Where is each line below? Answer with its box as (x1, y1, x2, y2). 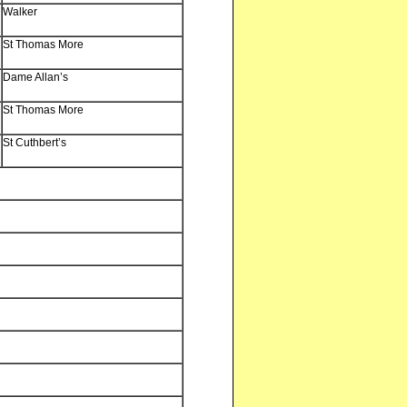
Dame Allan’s (3, 70, 69, 84)
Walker (3, 5, 38, 18)
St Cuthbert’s (3, 135, 67, 149)
